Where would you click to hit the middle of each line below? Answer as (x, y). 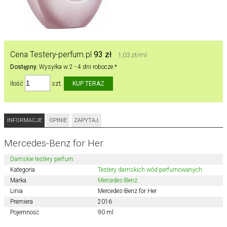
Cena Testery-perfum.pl (52, 54)
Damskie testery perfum (42, 159)
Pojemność (24, 212)
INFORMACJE (24, 120)
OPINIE (58, 120)
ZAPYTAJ (86, 120)
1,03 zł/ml (132, 55)
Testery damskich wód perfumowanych (150, 169)
